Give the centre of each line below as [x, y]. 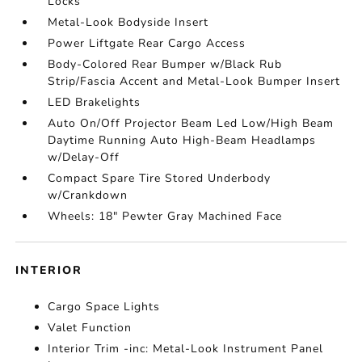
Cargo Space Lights [104, 307]
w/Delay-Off [84, 157]
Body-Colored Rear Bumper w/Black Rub [165, 64]
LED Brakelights [95, 102]
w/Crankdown [88, 195]
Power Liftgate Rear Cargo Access [147, 43]
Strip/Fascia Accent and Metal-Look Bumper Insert [194, 81]
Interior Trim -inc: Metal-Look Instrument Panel [186, 349]
